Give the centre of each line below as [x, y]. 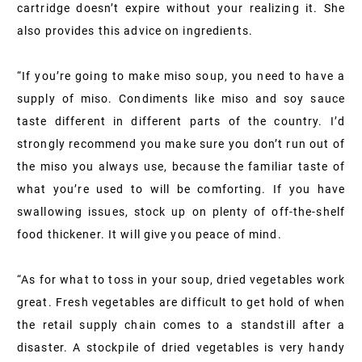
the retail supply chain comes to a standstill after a [181, 324]
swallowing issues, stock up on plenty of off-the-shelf [181, 211]
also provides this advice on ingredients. [135, 30]
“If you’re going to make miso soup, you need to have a [181, 76]
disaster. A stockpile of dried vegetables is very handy [181, 347]
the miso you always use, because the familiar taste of [181, 166]
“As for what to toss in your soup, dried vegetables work [181, 279]
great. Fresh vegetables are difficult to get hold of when [181, 302]
